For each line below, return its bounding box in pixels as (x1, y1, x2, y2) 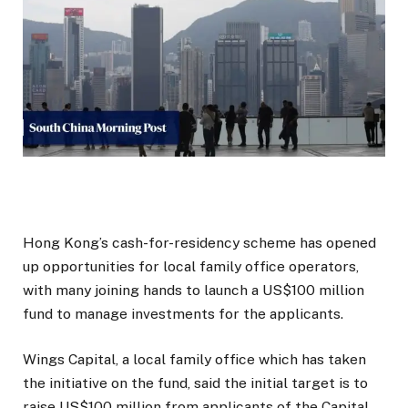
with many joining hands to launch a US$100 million (23, 281, 364, 300)
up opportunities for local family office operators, (23, 258, 359, 276)
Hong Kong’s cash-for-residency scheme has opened (23, 234, 376, 252)
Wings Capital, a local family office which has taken (23, 351, 366, 369)
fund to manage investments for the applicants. (23, 305, 343, 323)
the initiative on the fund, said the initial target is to (23, 374, 368, 393)
